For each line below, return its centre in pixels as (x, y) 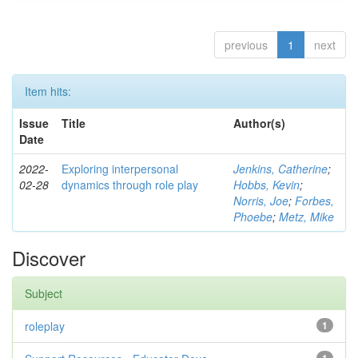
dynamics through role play (130, 185)
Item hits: (48, 91)
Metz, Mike (306, 217)
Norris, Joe (261, 201)
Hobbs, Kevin (267, 185)
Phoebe (253, 217)
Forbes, (314, 201)
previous (246, 45)
